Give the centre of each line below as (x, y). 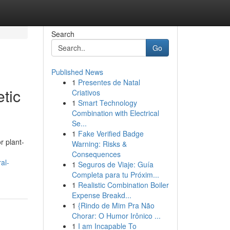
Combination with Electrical (115, 113)
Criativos (86, 92)
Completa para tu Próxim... (115, 175)
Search (63, 34)
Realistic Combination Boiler (123, 185)
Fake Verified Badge (111, 133)
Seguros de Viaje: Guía (116, 164)
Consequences (96, 154)
